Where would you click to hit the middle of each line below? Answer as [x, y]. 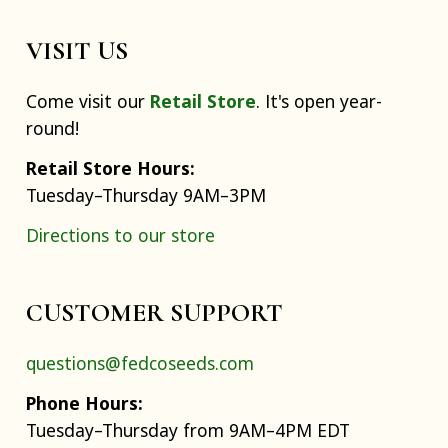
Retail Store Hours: [110, 168]
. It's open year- [319, 101]
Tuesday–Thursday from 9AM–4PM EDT [188, 430]
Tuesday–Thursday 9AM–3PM [146, 195]
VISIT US [77, 50]
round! [52, 128]
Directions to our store [120, 235]
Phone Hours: [84, 403]
